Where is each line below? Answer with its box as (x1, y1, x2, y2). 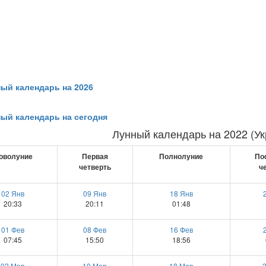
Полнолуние (159, 151, 203, 162)
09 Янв (83, 188, 106, 199)
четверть (78, 162, 111, 173)
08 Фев (83, 224, 106, 235)
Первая (81, 151, 108, 162)
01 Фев (1, 224, 24, 235)
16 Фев (169, 224, 193, 235)
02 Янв (1, 188, 24, 199)
